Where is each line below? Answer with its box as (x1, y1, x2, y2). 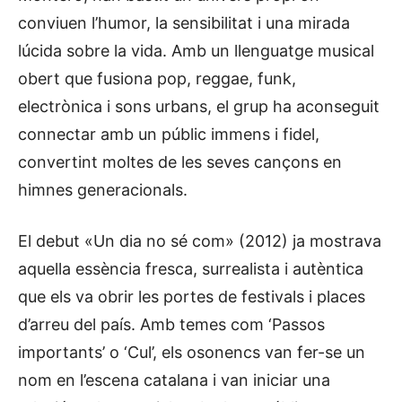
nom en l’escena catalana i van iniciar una (18, 370, 330, 389)
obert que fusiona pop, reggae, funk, (18, 68, 296, 88)
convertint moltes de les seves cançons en (18, 152, 342, 171)
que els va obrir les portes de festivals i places (18, 286, 365, 306)
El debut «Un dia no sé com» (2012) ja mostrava (18, 231, 381, 250)
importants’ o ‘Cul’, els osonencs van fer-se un (18, 342, 365, 362)
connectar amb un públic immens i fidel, (18, 124, 319, 144)
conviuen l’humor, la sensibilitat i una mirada (18, 13, 350, 32)
